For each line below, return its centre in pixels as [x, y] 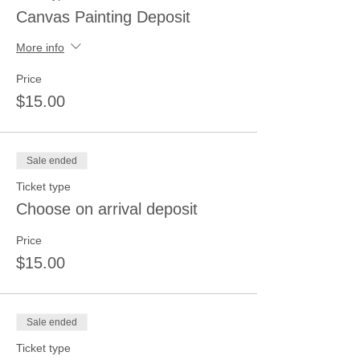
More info [40, 47]
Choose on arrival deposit [107, 209]
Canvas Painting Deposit [103, 17]
